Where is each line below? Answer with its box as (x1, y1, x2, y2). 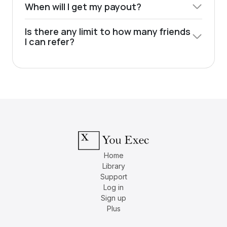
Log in (103, 182, 124, 192)
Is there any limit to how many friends (25, 25, 191, 37)
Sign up (101, 193, 126, 202)
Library (102, 161, 125, 170)
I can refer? (25, 35, 74, 48)
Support (100, 172, 127, 181)
